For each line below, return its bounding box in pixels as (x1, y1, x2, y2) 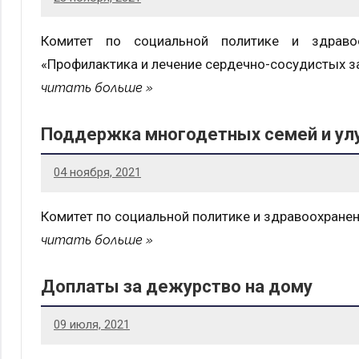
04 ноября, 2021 (54, 165, 141, 180)
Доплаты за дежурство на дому (41, 276, 313, 296)
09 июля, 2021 (54, 317, 130, 333)
